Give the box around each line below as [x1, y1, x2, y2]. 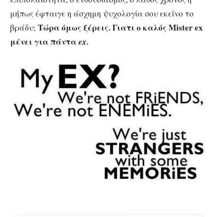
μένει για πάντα [10, 35, 78, 47]
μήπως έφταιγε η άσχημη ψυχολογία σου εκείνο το [10, 7, 194, 19]
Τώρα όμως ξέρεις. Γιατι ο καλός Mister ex [38, 21, 203, 33]
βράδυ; [10, 21, 38, 33]
